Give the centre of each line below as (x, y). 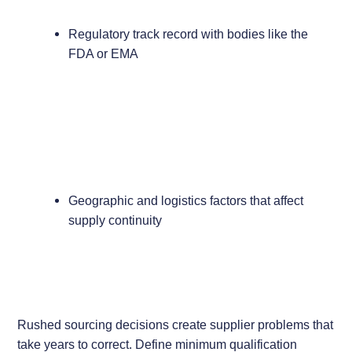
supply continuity (115, 220)
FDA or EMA (103, 54)
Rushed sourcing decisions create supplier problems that (176, 324)
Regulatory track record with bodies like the (188, 34)
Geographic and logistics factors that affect (185, 201)
